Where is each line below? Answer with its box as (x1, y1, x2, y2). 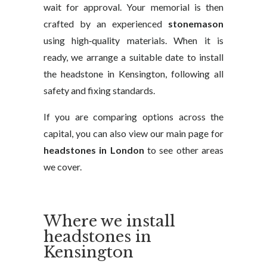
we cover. (43, 161, 82, 172)
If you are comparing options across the (43, 111, 224, 122)
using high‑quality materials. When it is (43, 35, 224, 46)
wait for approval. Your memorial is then (43, 1, 224, 13)
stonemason (168, 18, 224, 29)
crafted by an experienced (43, 18, 169, 29)
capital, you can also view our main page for (43, 128, 224, 139)
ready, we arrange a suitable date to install (43, 51, 224, 63)
